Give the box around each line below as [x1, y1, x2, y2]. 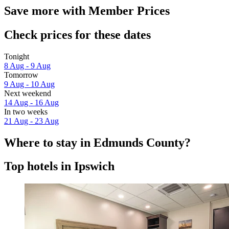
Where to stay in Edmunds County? [4, 135, 191, 149]
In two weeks [4, 107, 48, 116]
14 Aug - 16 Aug [4, 98, 59, 107]
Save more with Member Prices [4, 4, 170, 17]
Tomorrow [4, 70, 38, 79]
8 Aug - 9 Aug [4, 61, 51, 70]
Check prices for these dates [4, 28, 151, 41]
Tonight [4, 52, 29, 61]
